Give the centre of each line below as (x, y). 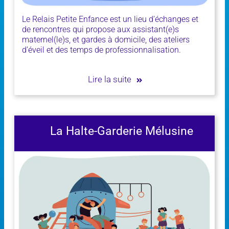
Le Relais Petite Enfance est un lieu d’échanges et (110, 19)
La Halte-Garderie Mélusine (122, 131)
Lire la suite (109, 79)
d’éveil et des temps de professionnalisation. (101, 50)
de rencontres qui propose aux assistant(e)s (100, 29)
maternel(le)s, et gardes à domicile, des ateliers (106, 39)
